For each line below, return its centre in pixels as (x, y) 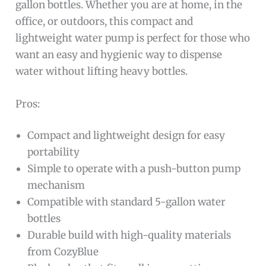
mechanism (56, 186)
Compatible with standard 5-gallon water (127, 202)
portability (54, 152)
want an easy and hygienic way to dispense (119, 54)
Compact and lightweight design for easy (126, 136)
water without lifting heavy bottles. (102, 71)
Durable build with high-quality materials (129, 235)
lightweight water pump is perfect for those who (133, 38)
